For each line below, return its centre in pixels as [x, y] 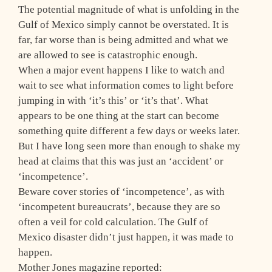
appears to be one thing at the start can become [119, 116]
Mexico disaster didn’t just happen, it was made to [126, 237]
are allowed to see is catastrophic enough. [108, 55]
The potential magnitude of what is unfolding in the [129, 10]
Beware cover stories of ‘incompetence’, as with [121, 192]
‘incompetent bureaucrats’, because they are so [119, 207]
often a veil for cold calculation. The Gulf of [113, 222]
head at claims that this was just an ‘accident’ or [121, 161]
